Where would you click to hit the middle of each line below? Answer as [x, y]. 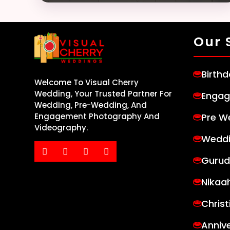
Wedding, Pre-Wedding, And [91, 105]
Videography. [61, 128]
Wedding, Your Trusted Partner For [103, 94]
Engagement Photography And [97, 117]
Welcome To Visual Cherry [87, 83]
